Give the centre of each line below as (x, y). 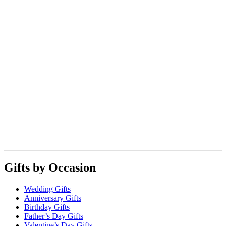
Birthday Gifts (47, 207)
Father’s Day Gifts (54, 216)
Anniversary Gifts (53, 198)
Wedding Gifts (47, 189)
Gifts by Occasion (50, 168)
